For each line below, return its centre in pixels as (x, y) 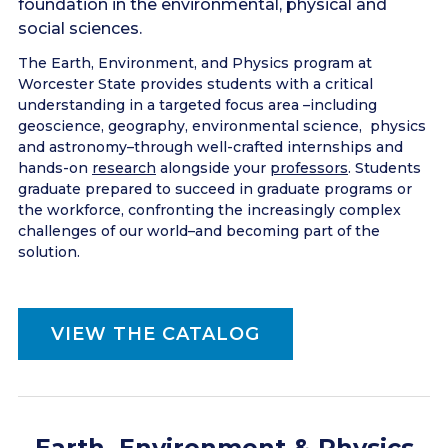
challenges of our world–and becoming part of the (199, 231)
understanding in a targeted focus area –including (197, 105)
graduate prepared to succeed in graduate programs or (215, 189)
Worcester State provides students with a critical (195, 84)
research (124, 168)
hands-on (55, 168)
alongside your (213, 168)
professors (309, 168)
